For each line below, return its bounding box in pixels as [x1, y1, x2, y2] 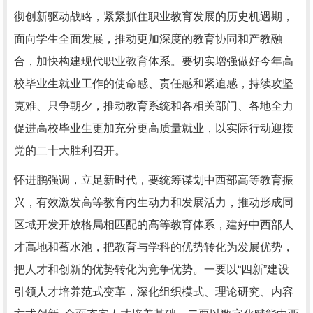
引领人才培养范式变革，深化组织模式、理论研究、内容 [14, 286, 293, 298]
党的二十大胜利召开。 [14, 145, 126, 156]
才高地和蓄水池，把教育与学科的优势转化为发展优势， [14, 241, 293, 253]
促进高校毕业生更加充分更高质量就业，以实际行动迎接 [14, 122, 293, 134]
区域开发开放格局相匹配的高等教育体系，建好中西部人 [14, 219, 293, 231]
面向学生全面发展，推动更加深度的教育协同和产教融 [14, 33, 282, 45]
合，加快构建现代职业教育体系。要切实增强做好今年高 [14, 55, 293, 67]
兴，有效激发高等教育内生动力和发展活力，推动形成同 [14, 196, 293, 208]
